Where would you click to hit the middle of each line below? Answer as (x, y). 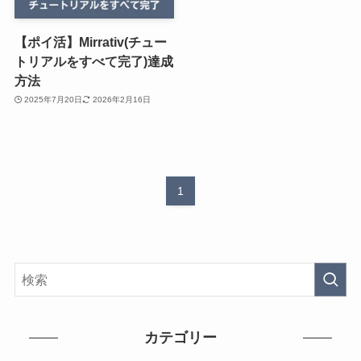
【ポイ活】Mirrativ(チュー (90, 41)
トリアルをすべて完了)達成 (93, 61)
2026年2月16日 (121, 100)
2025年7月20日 (54, 100)
